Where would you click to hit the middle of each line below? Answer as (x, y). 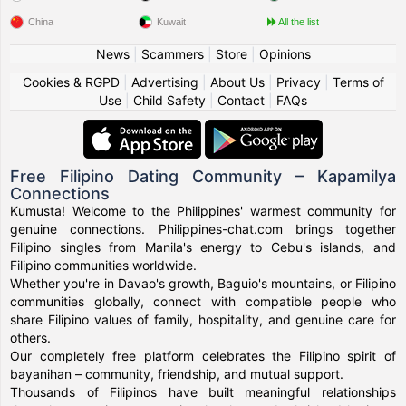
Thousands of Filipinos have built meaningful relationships (203, 392)
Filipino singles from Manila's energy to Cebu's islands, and (203, 247)
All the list (298, 22)
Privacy (298, 82)
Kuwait (172, 22)
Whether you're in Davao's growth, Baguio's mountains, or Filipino (203, 283)
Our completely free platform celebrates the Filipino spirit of (203, 356)
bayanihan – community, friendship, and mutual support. (177, 374)
